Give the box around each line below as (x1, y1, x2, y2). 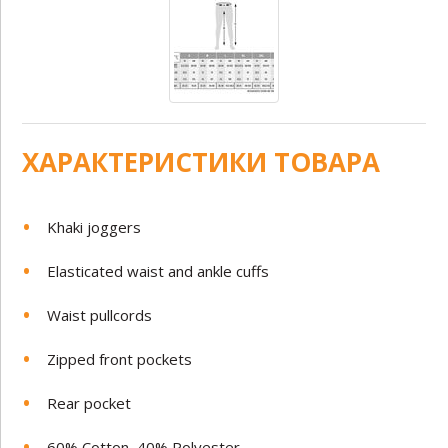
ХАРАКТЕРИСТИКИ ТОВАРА (22, 143, 381, 180)
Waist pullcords (47, 304, 153, 325)
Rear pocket (47, 392, 132, 413)
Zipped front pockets (47, 348, 193, 369)
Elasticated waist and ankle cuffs (47, 260, 270, 281)
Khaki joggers (47, 216, 142, 237)
